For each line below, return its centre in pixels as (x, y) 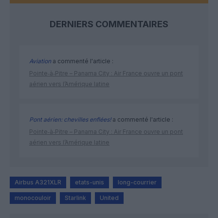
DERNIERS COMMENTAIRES (109, 24)
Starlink (75, 198)
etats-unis (90, 182)
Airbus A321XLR (38, 182)
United (109, 198)
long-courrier (137, 182)
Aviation (40, 61)
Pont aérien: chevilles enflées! (70, 120)
